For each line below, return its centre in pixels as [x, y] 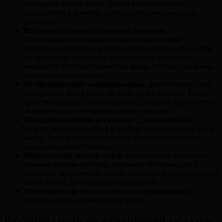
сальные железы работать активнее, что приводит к [111, 165]
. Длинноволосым [163, 120]
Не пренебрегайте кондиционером [84, 84]
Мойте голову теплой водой [73, 156]
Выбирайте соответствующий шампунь [95, 31]
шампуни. [41, 22]
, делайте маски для [178, 84]
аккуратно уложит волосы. [69, 147]
